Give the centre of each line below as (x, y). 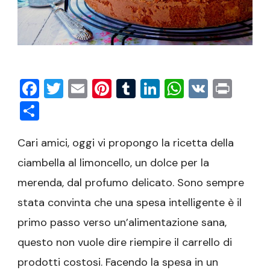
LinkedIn (196, 88)
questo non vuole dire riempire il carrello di (125, 242)
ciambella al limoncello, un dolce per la (113, 162)
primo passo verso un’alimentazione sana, (122, 222)
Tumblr (166, 88)
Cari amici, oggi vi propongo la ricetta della (126, 143)
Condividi (82, 111)
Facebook (83, 88)
